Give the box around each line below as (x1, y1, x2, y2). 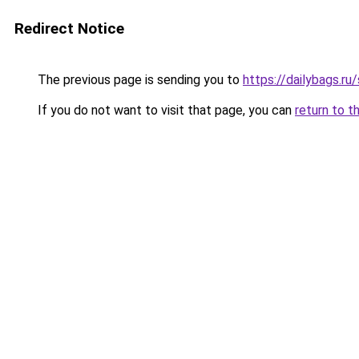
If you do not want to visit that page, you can (34, 103, 295, 118)
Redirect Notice (14, 19, 124, 38)
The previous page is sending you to (34, 72, 243, 87)
